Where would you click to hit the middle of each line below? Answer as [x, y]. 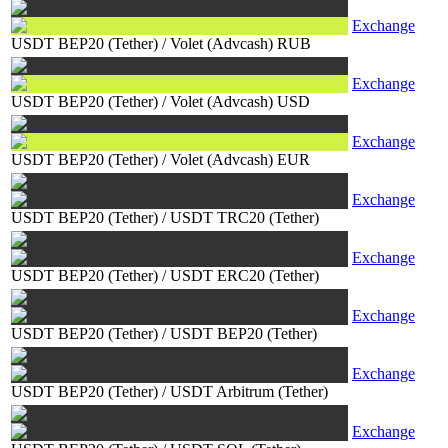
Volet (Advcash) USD [240, 101]
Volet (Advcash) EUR [240, 159]
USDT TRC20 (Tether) [244, 217]
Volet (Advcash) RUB [240, 43]
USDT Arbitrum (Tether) [249, 391]
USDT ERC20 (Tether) [244, 275]
